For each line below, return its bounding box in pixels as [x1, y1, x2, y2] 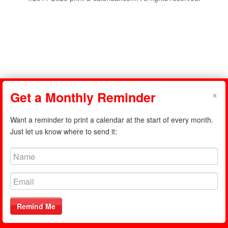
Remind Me [17, 201, 55, 211]
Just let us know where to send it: [10, 126, 117, 136]
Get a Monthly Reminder [10, 88, 156, 106]
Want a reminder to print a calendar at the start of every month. [10, 115, 213, 125]
